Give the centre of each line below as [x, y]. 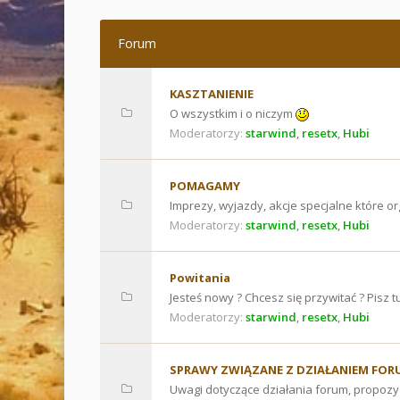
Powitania [200, 278]
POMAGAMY [205, 186]
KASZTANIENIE [212, 94]
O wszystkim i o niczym [233, 113]
